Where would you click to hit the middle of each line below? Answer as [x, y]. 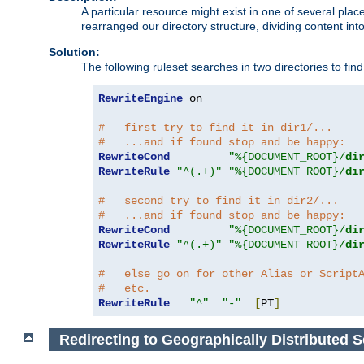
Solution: [74, 52]
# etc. [124, 288]
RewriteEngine [141, 98]
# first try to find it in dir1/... [215, 128]
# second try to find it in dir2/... [219, 201]
